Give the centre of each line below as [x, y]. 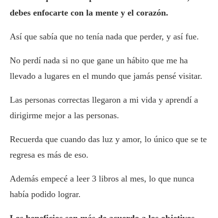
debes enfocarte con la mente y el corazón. [89, 13]
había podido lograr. [45, 194]
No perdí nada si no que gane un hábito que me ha [99, 61]
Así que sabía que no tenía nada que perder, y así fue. [104, 37]
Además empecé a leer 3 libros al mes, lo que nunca [102, 179]
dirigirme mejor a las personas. [64, 116]
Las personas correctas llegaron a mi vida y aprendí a [104, 100]
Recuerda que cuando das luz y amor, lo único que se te [108, 139]
